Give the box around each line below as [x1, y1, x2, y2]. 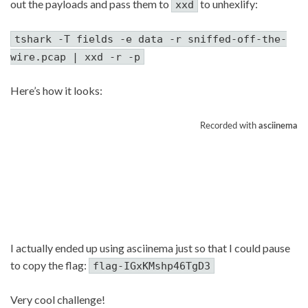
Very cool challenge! [10, 292, 105, 306]
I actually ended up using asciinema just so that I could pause [10, 241, 290, 254]
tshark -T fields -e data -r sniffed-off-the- [14, 32, 287, 45]
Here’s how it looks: [10, 83, 102, 97]
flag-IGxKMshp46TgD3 [93, 259, 210, 272]
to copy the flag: [10, 258, 89, 272]
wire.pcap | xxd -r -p [10, 50, 140, 63]
